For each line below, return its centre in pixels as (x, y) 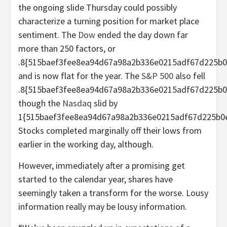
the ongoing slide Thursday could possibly (98, 7)
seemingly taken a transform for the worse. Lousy (113, 193)
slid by (105, 103)
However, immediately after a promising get (102, 165)
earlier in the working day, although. (86, 144)
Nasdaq (77, 103)
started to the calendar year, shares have (96, 179)
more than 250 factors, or (67, 48)
